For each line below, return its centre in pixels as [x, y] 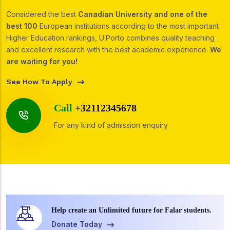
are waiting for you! [42, 62]
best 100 [22, 26]
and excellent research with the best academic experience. [108, 50]
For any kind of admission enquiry [111, 125]
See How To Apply [40, 82]
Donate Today [78, 224]
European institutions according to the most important [128, 26]
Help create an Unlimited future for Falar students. [131, 210]
